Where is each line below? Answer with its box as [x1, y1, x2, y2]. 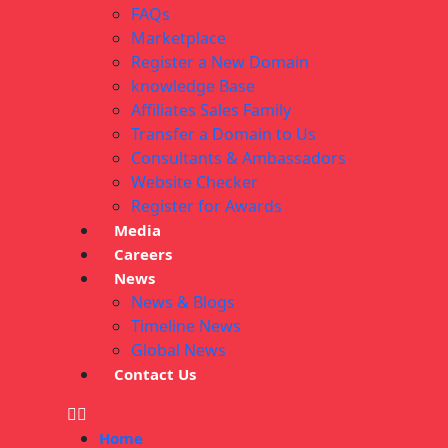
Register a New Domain [131, 51, 309, 74]
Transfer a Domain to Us [131, 123, 316, 146]
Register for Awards [131, 195, 282, 218]
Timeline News [131, 315, 241, 338]
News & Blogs [131, 291, 235, 314]
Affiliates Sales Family [131, 99, 291, 122]
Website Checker [131, 171, 258, 194]
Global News [131, 339, 226, 362]
